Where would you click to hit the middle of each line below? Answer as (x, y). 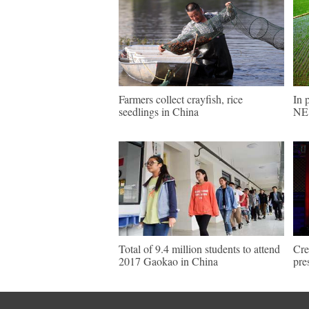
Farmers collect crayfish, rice (181, 99)
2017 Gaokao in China (168, 261)
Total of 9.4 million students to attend (199, 249)
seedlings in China (159, 111)
